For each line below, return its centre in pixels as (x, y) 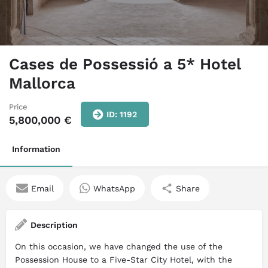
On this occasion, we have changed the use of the (119, 247)
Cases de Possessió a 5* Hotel (125, 64)
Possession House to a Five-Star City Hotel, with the (124, 260)
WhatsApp (114, 188)
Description (54, 225)
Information (36, 149)
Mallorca (42, 83)
